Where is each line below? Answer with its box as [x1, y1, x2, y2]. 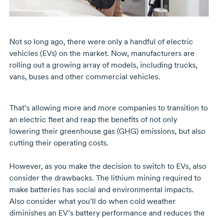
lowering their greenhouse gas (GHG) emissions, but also [9, 126, 205, 136]
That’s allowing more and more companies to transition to [9, 103, 208, 112]
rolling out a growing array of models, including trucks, [9, 60, 198, 70]
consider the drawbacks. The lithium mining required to [9, 173, 201, 182]
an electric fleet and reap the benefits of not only [9, 114, 177, 124]
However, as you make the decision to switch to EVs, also [9, 161, 206, 171]
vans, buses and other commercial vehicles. [9, 72, 160, 81]
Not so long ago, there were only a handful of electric [9, 36, 193, 46]
